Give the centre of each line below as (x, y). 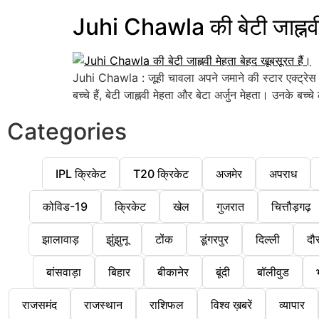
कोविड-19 (65, 207)
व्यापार (292, 305)
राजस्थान (103, 305)
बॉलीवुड (273, 272)
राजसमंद (39, 305)
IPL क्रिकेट (80, 174)
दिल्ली (267, 240)
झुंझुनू (117, 240)
